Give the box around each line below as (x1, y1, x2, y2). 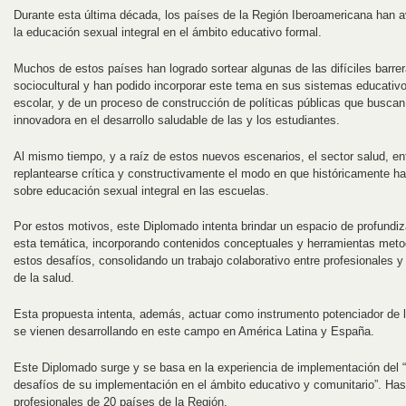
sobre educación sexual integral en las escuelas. (14, 183, 269, 198)
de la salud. (14, 271, 74, 285)
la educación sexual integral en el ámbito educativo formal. (14, 25, 322, 40)
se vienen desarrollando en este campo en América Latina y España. (14, 324, 374, 339)
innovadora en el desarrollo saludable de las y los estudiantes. (14, 112, 340, 127)
